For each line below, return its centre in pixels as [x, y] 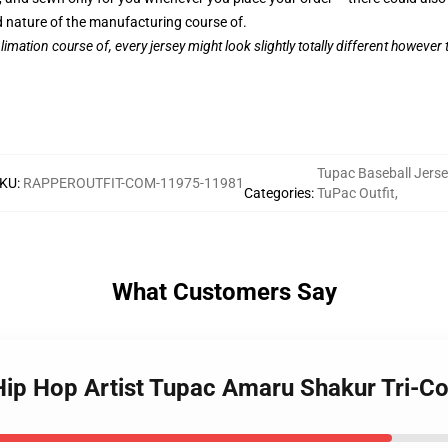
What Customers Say [224, 292]
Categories [277, 193]
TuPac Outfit [356, 193]
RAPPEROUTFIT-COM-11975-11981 [133, 183]
